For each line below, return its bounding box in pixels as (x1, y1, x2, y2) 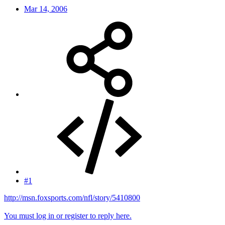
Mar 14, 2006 (24, 4, 67, 13)
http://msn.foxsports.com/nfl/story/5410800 (4, 193, 140, 202)
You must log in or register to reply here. (4, 211, 132, 220)
